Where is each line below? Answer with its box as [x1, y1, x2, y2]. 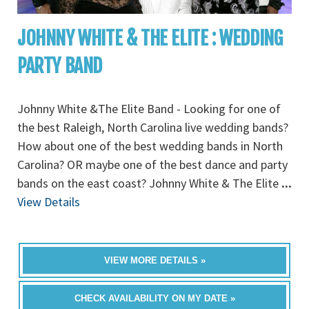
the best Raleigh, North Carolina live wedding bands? [17, 119, 288, 135]
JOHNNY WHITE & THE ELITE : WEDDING [17, 26, 283, 50]
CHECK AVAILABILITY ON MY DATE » [74, 293, 235, 303]
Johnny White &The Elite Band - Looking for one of [17, 101, 281, 117]
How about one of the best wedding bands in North [17, 138, 283, 154]
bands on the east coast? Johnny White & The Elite [17, 175, 281, 191]
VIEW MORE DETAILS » [103, 255, 206, 266]
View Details [17, 194, 80, 210]
